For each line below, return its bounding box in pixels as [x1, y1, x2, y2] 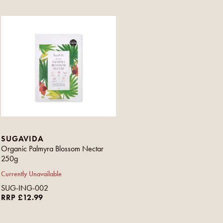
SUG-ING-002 [1, 183, 49, 193]
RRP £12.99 [1, 192, 44, 202]
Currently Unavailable [1, 169, 62, 178]
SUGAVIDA [1, 133, 44, 143]
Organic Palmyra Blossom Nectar [1, 143, 104, 153]
